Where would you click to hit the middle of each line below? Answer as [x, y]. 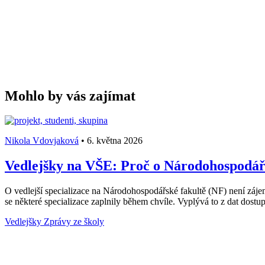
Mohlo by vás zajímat [70, 96]
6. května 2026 [114, 141]
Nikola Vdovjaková [42, 141]
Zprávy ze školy [74, 222]
